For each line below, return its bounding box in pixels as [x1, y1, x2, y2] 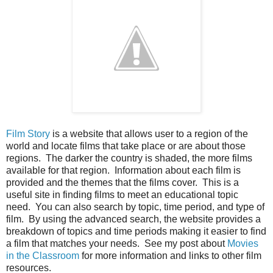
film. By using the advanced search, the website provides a [6, 213, 261, 224]
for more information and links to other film [79, 250, 261, 261]
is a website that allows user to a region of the [50, 128, 248, 139]
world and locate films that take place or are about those [6, 140, 246, 151]
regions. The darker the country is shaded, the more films [6, 152, 252, 163]
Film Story [6, 128, 50, 139]
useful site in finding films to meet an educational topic [6, 189, 238, 200]
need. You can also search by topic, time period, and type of [6, 201, 264, 212]
